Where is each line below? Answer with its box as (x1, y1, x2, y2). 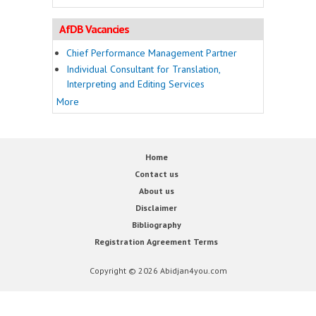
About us (138, 185, 174, 196)
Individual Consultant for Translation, (66, 63, 220, 76)
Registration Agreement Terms (95, 236, 218, 247)
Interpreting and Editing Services (66, 78, 205, 91)
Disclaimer (135, 202, 177, 213)
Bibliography (131, 219, 181, 230)
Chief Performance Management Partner (66, 46, 237, 59)
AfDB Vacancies (59, 21, 129, 36)
